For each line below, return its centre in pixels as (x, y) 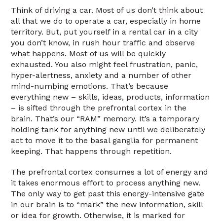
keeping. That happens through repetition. (92, 151)
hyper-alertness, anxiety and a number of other (101, 75)
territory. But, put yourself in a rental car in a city (105, 32)
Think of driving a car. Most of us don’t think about (107, 10)
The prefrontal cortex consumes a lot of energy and (110, 172)
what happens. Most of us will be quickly (89, 54)
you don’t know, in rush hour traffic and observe (103, 43)
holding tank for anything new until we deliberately (108, 129)
